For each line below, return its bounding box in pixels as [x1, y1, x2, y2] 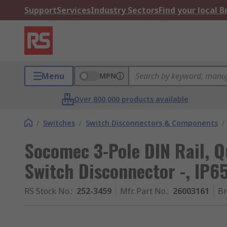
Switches [43, 118, 75, 128]
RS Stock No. [24, 185, 71, 197]
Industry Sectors [91, 5, 159, 16]
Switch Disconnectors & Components [86, 118, 218, 128]
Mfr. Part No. [120, 185, 167, 197]
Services [57, 5, 91, 16]
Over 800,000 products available [74, 94, 189, 104]
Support [24, 5, 57, 16]
